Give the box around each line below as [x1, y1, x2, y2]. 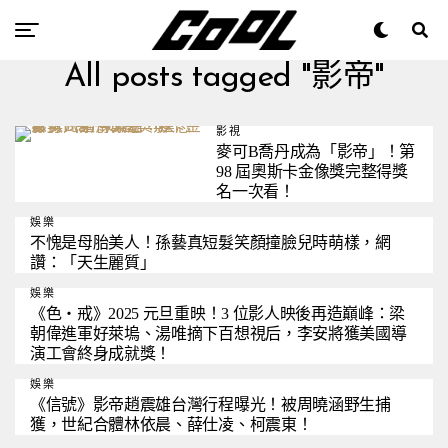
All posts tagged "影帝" [63, 62, 385, 94]
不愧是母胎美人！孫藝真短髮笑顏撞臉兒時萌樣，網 [30, 234, 391, 251]
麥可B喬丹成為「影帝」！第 [216, 143, 415, 160]
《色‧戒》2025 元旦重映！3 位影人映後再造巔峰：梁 [30, 305, 406, 322]
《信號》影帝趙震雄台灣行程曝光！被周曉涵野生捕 [30, 396, 391, 413]
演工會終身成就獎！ [30, 345, 172, 362]
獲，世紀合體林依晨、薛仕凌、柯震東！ [30, 416, 313, 433]
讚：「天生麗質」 [30, 254, 156, 271]
